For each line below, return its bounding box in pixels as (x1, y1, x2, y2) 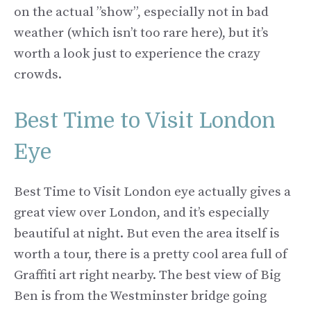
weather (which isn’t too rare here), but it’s (14, 25, 269, 42)
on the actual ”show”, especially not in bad (14, 4, 269, 21)
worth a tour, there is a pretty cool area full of (14, 246, 287, 262)
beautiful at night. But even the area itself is (14, 225, 280, 242)
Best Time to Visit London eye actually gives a (14, 183, 291, 200)
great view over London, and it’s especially (14, 204, 269, 221)
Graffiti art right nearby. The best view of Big (14, 267, 280, 283)
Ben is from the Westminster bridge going (14, 287, 267, 304)
